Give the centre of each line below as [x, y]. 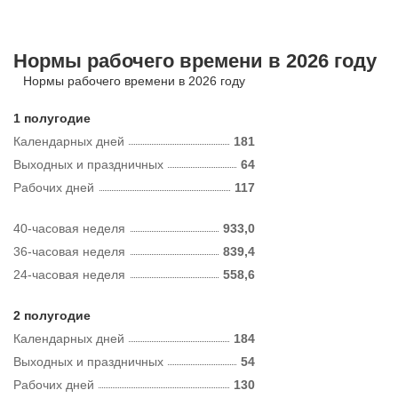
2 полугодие [52, 315]
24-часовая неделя [69, 275]
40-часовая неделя [69, 228]
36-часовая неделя [69, 251]
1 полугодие [52, 118]
